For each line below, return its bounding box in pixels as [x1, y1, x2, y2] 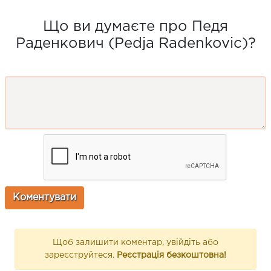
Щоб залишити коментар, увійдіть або [53, 239, 218, 247]
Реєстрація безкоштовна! [117, 252, 226, 260]
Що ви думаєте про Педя [43, 20, 228, 34]
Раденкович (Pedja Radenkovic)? [15, 37, 256, 51]
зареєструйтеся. [45, 252, 117, 260]
